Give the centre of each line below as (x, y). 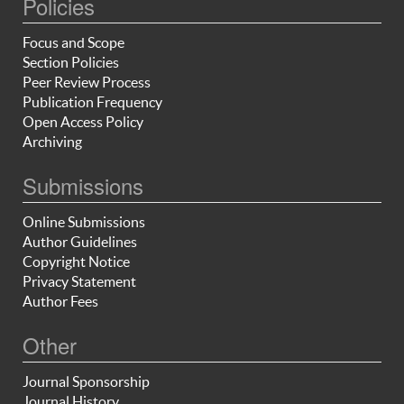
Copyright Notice (76, 262)
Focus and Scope (73, 43)
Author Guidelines (80, 242)
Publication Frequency (92, 102)
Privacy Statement (79, 282)
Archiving (52, 142)
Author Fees (60, 302)
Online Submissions (84, 222)
